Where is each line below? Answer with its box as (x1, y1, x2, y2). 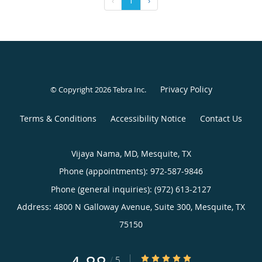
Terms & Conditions (20, 112, 96, 124)
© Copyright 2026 (50, 84, 113, 95)
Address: (17, 201, 54, 212)
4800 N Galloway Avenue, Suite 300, (54, 201, 195, 212)
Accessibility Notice (111, 112, 186, 124)
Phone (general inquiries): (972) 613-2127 (51, 183, 211, 195)
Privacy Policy (160, 83, 212, 95)
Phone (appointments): (59, 165, 150, 177)
